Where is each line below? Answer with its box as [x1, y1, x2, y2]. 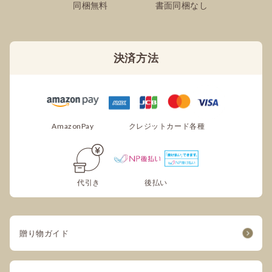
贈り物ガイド [19, 228, 69, 239]
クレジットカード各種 [128, 121, 205, 131]
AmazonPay [52, 121, 94, 131]
